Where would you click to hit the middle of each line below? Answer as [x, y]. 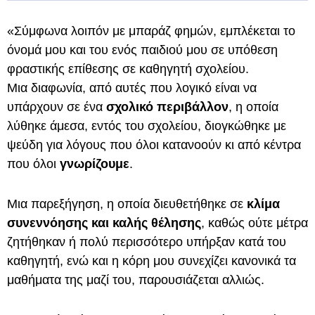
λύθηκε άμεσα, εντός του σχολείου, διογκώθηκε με [147, 126]
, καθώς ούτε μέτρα [255, 223]
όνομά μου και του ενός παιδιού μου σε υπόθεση [142, 50]
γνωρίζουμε [95, 164]
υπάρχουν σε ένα [57, 107]
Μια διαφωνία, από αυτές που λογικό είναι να [132, 88]
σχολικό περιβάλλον [167, 107]
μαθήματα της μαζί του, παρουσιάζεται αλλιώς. [136, 280]
